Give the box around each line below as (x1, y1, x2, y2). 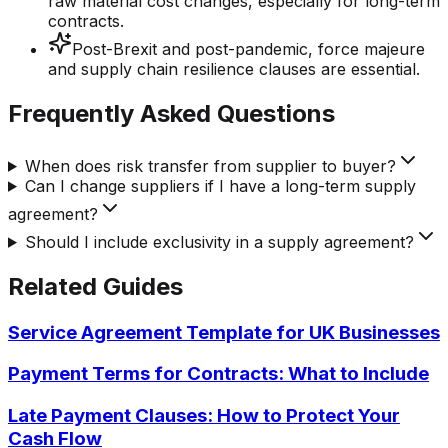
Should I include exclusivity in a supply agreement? (24, 231, 414, 252)
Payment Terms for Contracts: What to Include (8, 362, 429, 386)
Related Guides (8, 271, 183, 301)
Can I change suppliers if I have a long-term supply (24, 175, 416, 196)
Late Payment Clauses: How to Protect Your (8, 404, 400, 428)
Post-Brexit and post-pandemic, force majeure (72, 39, 425, 60)
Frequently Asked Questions (8, 98, 335, 128)
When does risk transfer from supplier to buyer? (24, 155, 396, 176)
